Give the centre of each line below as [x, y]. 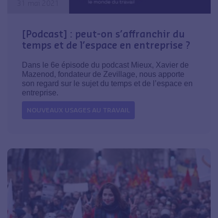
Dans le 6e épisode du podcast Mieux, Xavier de [105, 65]
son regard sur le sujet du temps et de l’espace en [107, 84]
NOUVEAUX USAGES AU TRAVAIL [78, 110]
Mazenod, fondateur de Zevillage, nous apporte [103, 74]
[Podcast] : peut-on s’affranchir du [103, 34]
